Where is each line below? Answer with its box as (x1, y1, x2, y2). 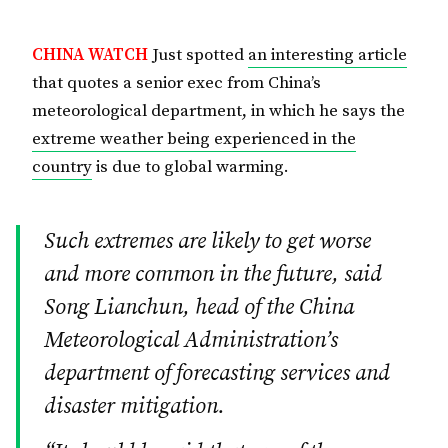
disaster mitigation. (44, 392, 225, 420)
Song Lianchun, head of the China (44, 293, 354, 321)
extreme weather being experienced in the (32, 127, 356, 150)
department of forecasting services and (44, 359, 390, 387)
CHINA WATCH (32, 43, 152, 66)
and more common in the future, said (44, 260, 382, 288)
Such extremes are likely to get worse (44, 227, 371, 255)
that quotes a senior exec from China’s (32, 71, 321, 94)
